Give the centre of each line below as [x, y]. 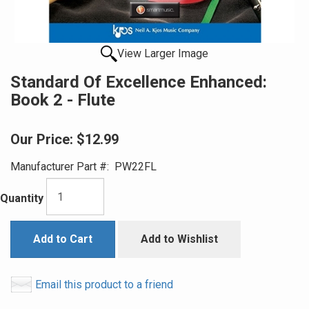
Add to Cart [63, 239]
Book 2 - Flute [63, 100]
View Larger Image [163, 53]
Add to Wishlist [179, 239]
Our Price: [42, 139]
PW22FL [133, 167]
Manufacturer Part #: [60, 167]
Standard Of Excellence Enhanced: [139, 82]
